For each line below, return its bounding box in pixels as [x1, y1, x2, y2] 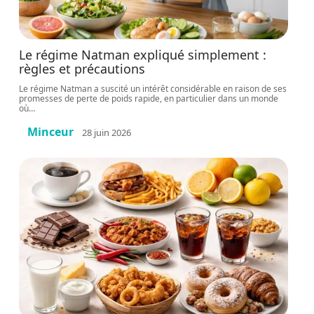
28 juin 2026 [82, 125, 132, 139]
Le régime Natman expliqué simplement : [19, 46, 267, 63]
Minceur [27, 124, 74, 139]
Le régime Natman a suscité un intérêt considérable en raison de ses [19, 83, 287, 95]
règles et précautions [19, 60, 146, 77]
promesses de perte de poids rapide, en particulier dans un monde [19, 93, 279, 104]
